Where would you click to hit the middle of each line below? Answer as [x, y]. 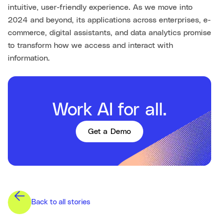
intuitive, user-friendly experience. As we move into [100, 7]
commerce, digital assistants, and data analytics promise [109, 33]
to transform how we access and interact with [90, 45]
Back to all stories [61, 202]
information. [29, 58]
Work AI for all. [109, 110]
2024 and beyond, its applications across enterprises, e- [109, 20]
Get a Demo [109, 131]
